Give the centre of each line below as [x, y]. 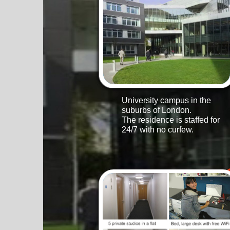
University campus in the [166, 100]
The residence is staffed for [171, 120]
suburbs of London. [157, 110]
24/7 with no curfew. [158, 130]
